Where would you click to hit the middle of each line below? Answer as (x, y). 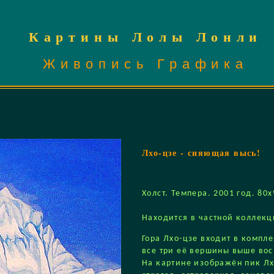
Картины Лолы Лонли (146, 36)
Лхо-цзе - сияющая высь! (202, 153)
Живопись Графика (146, 64)
